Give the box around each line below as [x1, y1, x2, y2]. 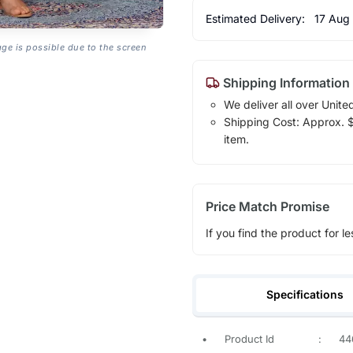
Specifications [266, 287, 344, 301]
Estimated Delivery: [205, 11, 308, 25]
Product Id [224, 332, 274, 345]
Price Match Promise [205, 198, 329, 214]
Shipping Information [219, 74, 350, 91]
